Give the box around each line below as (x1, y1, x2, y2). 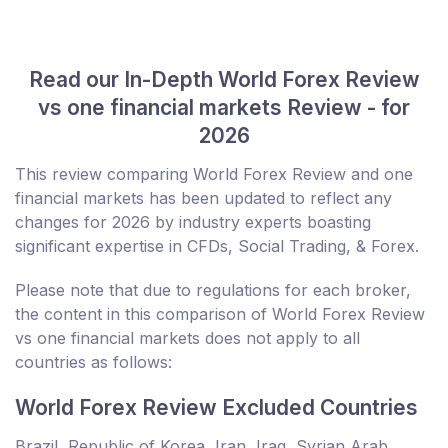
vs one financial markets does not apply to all (15, 327, 360, 348)
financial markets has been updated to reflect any (15, 187, 392, 208)
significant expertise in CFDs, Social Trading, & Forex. (15, 235, 419, 256)
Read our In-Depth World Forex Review (28, 66, 420, 92)
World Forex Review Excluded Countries (15, 394, 418, 420)
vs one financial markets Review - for (38, 94, 410, 120)
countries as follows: (15, 351, 172, 372)
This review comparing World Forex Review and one (15, 163, 413, 184)
